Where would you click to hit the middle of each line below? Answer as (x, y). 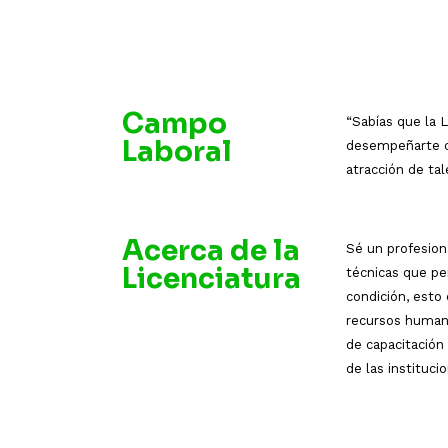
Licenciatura (211, 278)
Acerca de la (211, 250)
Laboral (177, 152)
